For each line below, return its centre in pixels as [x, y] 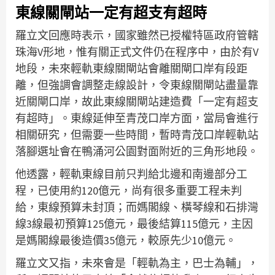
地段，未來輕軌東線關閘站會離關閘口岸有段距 [131, 68]
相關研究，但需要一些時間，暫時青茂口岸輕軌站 [137, 134]
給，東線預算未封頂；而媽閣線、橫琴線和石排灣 [137, 207]
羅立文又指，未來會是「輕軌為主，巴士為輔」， [137, 263]
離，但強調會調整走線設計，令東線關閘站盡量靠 [137, 85]
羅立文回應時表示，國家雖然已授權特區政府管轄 [137, 35]
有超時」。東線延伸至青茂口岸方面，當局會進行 [137, 118]
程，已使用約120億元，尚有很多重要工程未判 [129, 190]
